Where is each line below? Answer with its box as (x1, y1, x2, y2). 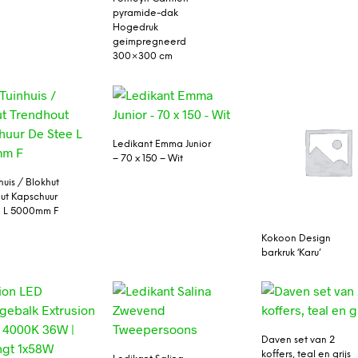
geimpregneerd (112, 37, 186, 48)
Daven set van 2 (261, 335, 336, 346)
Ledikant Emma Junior (112, 138, 211, 149)
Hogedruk (112, 22, 158, 34)
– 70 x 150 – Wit (112, 153, 183, 164)
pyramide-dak (112, 8, 178, 19)
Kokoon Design (261, 233, 332, 245)
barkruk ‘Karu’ (261, 248, 322, 259)
